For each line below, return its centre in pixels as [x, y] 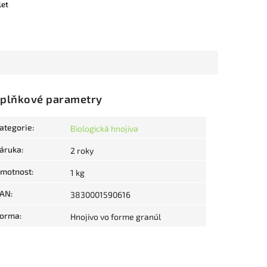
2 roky [82, 151]
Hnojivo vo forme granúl [116, 217]
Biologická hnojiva [104, 129]
